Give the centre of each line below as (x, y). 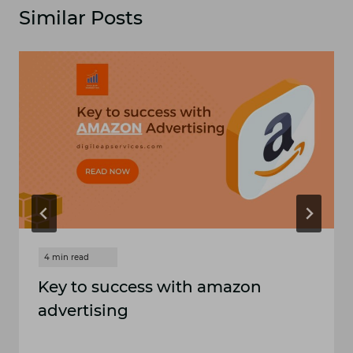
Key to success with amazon (150, 287)
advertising (83, 311)
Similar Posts (81, 18)
